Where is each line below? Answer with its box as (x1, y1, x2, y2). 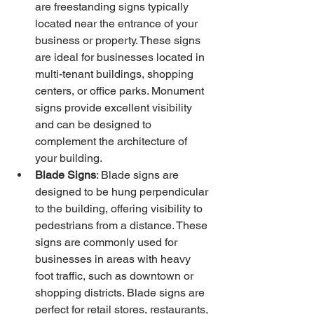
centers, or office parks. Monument (35, 84, 207, 97)
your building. (35, 151, 102, 165)
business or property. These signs (35, 34, 203, 47)
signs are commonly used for (35, 235, 180, 249)
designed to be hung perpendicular (35, 185, 211, 198)
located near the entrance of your (35, 17, 200, 30)
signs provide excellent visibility (35, 101, 195, 114)
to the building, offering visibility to (35, 202, 205, 215)
